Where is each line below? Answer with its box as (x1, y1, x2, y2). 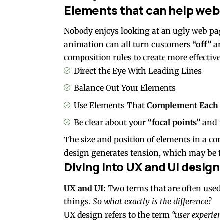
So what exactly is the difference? (93, 196, 211, 206)
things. (64, 196, 93, 206)
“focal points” (148, 117, 200, 128)
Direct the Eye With (74, 66, 146, 76)
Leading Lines (148, 66, 202, 76)
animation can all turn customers (64, 39, 192, 50)
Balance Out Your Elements (74, 83, 176, 93)
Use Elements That (74, 100, 145, 110)
